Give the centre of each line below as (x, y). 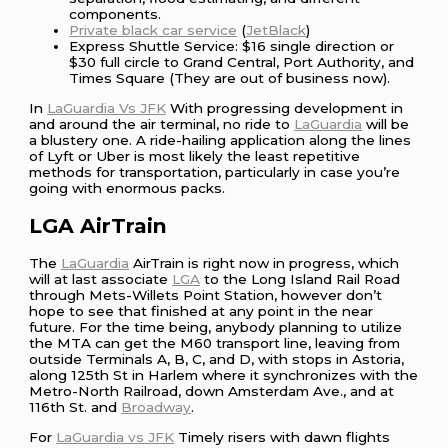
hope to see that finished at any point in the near (201, 310)
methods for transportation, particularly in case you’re (215, 171)
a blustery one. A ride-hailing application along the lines (220, 139)
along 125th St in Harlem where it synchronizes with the (224, 374)
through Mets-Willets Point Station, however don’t (206, 294)
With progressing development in (285, 107)
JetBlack (276, 30)
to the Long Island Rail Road (300, 278)
